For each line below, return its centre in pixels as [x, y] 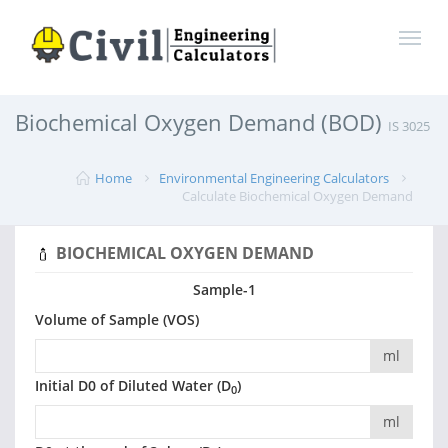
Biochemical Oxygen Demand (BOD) [201, 122]
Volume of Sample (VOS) [117, 320]
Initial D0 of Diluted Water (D [133, 386]
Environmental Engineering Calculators [274, 178]
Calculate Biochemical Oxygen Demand [297, 196]
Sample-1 [224, 290]
